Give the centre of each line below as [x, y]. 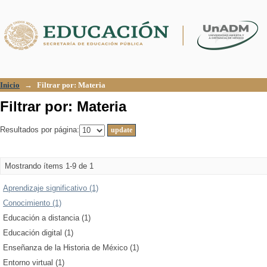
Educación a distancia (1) [47, 218]
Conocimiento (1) [32, 203]
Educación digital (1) [38, 233]
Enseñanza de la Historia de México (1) [71, 248]
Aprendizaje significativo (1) [51, 188]
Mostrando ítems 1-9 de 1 [49, 166]
